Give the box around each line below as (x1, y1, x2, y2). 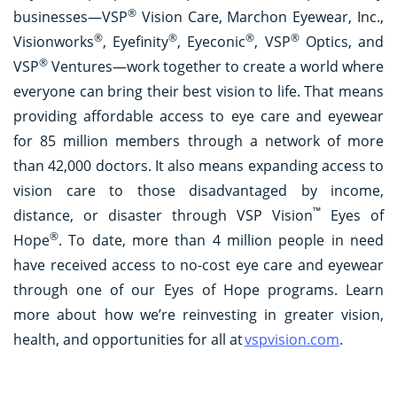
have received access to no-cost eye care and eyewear (13, 254, 384, 275)
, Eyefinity (103, 31, 169, 51)
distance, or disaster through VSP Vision (13, 205, 313, 225)
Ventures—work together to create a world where (48, 56, 384, 76)
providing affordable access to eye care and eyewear (13, 105, 384, 126)
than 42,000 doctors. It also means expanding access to (13, 155, 384, 175)
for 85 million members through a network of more (13, 130, 384, 151)
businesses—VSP (13, 6, 128, 27)
